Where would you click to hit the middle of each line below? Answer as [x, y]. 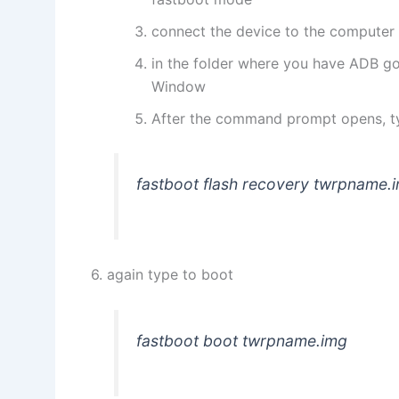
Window [179, 86]
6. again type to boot [162, 275]
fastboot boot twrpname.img [242, 340]
